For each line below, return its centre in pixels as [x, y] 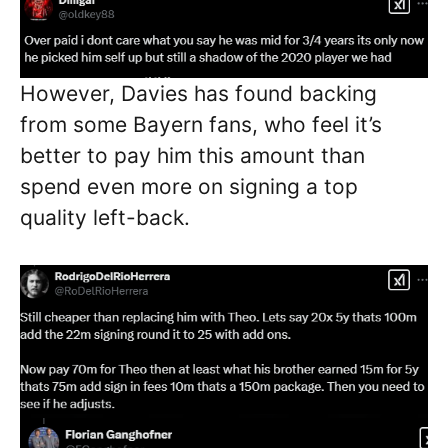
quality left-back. [105, 218]
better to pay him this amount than [192, 156]
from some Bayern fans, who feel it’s [201, 125]
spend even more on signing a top [189, 187]
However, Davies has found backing [198, 94]
